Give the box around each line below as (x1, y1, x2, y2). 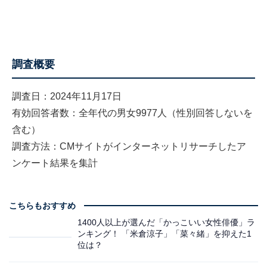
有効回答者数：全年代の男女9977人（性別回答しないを (12, 108, 253, 119)
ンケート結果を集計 (12, 158, 98, 169)
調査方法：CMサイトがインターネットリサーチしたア (12, 141, 246, 152)
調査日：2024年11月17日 (12, 91, 122, 102)
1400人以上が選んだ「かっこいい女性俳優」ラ (77, 218, 255, 228)
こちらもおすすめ (9, 201, 76, 211)
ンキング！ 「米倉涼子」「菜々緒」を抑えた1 (77, 229, 252, 239)
